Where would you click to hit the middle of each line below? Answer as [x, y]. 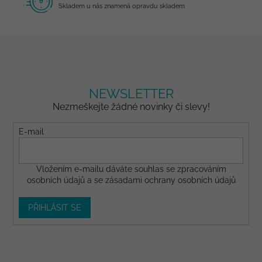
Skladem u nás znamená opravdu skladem [122, 6]
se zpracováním [195, 169]
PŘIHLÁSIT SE [54, 208]
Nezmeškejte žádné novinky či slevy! [131, 107]
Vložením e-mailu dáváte [85, 169]
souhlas [149, 169]
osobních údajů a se [66, 180]
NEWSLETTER [131, 94]
